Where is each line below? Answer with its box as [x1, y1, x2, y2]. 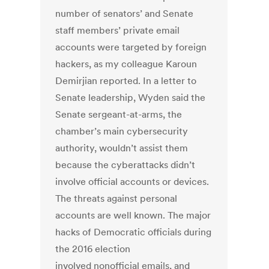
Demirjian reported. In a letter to [55, 74, 197, 87]
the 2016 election [55, 243, 131, 255]
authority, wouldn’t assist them [55, 142, 189, 154]
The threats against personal [55, 192, 178, 205]
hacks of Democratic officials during [55, 226, 212, 238]
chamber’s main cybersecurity [55, 125, 189, 138]
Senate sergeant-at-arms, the [55, 108, 183, 121]
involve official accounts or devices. [55, 175, 210, 188]
